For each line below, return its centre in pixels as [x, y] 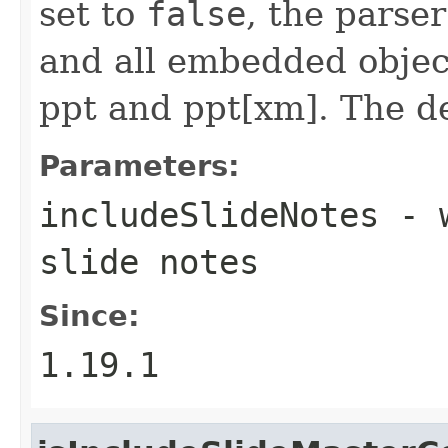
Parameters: [139, 165]
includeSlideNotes [209, 214]
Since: [89, 315]
